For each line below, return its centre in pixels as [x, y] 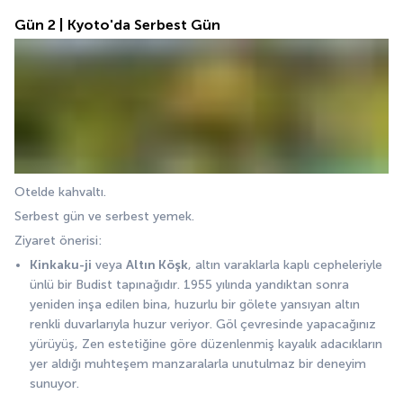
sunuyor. [54, 384]
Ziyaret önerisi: [58, 241]
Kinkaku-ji [61, 265]
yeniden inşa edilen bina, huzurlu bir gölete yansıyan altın [195, 305]
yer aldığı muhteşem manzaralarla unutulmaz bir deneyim [198, 364]
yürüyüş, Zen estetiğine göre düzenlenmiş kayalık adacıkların [206, 345]
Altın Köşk [157, 265]
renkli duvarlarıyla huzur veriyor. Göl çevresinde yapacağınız [203, 325]
